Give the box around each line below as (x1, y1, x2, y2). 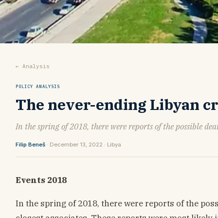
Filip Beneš (16, 141, 45, 148)
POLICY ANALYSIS (16, 83, 60, 89)
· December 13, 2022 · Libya (45, 141, 121, 148)
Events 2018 (16, 174, 67, 185)
